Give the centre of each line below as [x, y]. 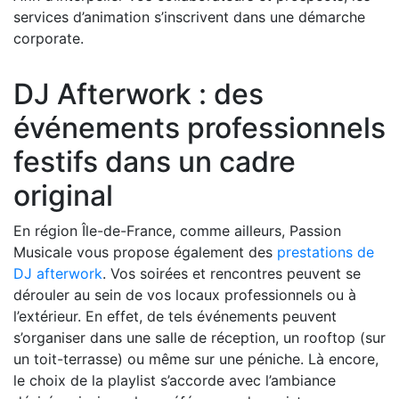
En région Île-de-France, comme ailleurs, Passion [177, 231]
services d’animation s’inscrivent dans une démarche [189, 17]
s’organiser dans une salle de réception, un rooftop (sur [199, 338]
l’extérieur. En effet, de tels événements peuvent [175, 317]
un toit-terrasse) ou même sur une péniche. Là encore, [196, 359]
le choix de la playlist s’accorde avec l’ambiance [175, 381]
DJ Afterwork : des [138, 94]
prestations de [326, 252]
